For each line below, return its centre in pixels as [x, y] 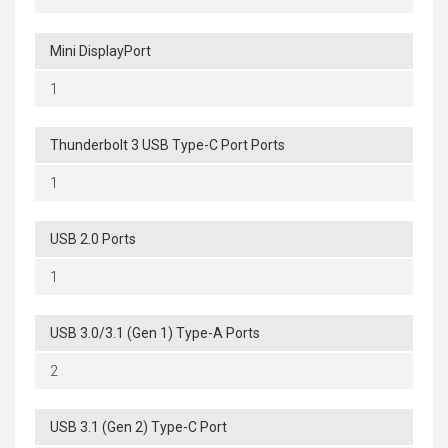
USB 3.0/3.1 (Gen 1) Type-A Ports [155, 333]
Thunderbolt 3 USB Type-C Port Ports [167, 145]
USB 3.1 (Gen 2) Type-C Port [138, 427]
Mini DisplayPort [100, 51]
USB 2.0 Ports [93, 239]
